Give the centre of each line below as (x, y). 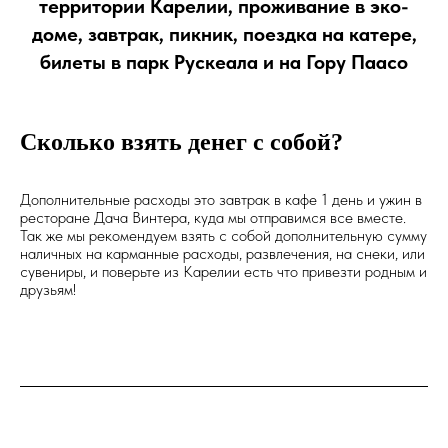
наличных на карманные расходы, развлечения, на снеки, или (222, 254)
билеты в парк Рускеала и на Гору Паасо (224, 62)
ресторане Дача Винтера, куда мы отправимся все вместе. (213, 218)
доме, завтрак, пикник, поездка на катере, (224, 34)
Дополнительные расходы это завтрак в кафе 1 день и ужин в (221, 200)
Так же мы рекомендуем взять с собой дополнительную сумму (223, 236)
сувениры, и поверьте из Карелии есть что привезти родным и (223, 272)
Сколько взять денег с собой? (181, 142)
